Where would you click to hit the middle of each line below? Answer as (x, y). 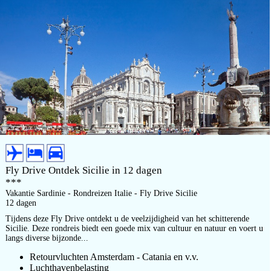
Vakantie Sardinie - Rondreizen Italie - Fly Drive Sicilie (101, 193)
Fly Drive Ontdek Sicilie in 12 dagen (84, 170)
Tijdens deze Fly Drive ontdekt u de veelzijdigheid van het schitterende (127, 219)
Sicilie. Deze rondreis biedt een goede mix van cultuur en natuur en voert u (134, 228)
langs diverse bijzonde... (47, 238)
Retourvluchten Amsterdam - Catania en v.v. (114, 257)
